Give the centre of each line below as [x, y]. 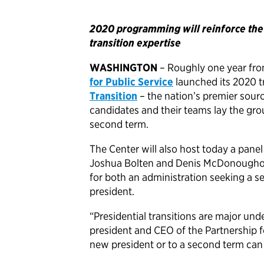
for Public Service [131, 82]
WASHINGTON [125, 68]
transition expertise [135, 43]
